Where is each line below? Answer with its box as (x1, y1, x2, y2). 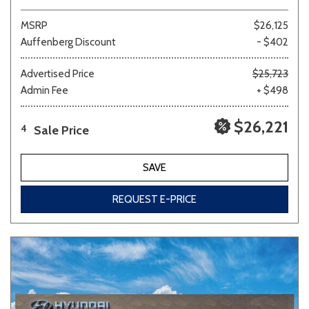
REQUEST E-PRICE (112, 192, 197, 206)
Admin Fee (21, 83, 68, 97)
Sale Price (34, 122, 89, 138)
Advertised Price (21, 67, 94, 80)
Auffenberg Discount (21, 35, 116, 48)
